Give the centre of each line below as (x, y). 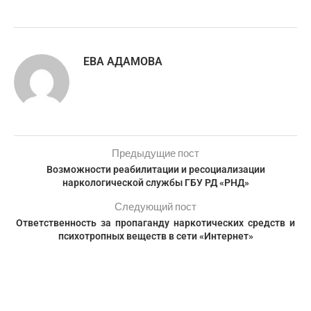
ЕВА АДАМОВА (123, 61)
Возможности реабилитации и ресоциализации (155, 169)
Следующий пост (155, 206)
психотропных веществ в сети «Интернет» (155, 236)
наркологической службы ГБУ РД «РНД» (155, 183)
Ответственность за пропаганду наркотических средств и (155, 223)
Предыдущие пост (155, 153)
